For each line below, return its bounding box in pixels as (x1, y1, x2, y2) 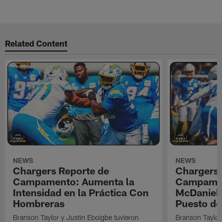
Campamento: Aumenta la (13, 175, 135, 188)
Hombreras (13, 197, 65, 210)
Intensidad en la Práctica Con (13, 186, 149, 199)
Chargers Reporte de (13, 165, 110, 177)
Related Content (5, 38, 68, 48)
